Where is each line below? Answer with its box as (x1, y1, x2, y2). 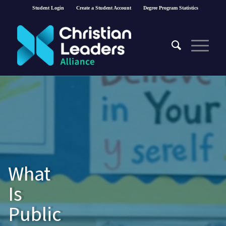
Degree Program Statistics (143, 5, 199, 11)
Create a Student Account (76, 5, 132, 11)
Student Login (32, 5, 65, 11)
